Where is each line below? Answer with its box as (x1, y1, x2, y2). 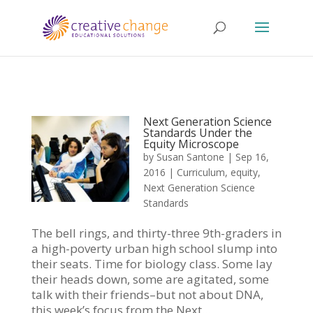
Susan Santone (156, 150, 224, 163)
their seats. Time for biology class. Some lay (31, 256, 272, 272)
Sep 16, (235, 150, 269, 163)
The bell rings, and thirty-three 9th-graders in (31, 225, 282, 241)
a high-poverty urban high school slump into (31, 240, 277, 256)
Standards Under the (143, 125, 252, 140)
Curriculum (176, 166, 225, 179)
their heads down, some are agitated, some (31, 271, 269, 287)
